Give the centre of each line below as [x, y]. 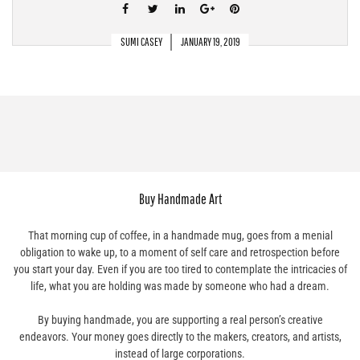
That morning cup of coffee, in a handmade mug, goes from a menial [180, 236]
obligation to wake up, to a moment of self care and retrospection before [180, 253]
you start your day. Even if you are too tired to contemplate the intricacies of [180, 270]
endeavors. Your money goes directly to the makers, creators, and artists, [180, 337]
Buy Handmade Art [180, 199]
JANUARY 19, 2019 [210, 42]
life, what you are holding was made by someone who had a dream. [180, 286]
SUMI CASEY [141, 42]
